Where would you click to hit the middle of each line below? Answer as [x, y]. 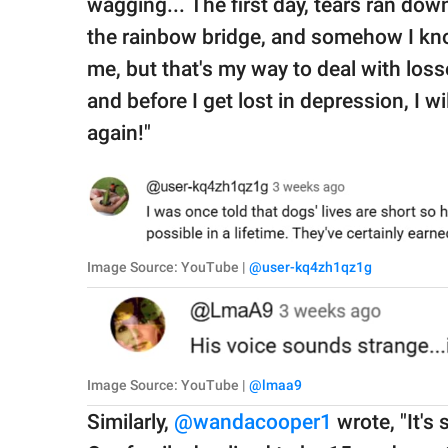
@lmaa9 [275, 385]
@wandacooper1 [253, 422]
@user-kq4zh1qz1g [310, 266]
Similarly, [130, 422]
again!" [119, 132]
